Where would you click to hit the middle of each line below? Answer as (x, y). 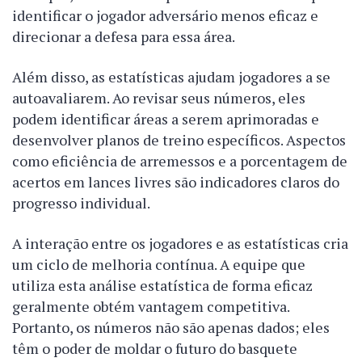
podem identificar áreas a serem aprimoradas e (166, 119)
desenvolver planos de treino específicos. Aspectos (179, 140)
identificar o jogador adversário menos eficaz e (165, 16)
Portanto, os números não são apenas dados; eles (171, 328)
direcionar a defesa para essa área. (124, 37)
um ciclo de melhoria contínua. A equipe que (159, 265)
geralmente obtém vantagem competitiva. (151, 307)
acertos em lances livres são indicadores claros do (176, 182)
